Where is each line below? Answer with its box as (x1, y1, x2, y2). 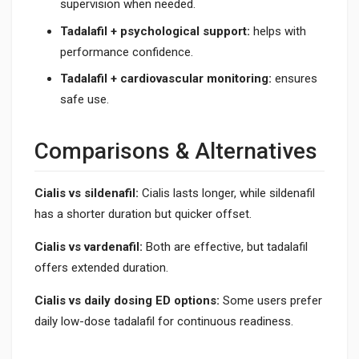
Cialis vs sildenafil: (34, 186, 139, 200)
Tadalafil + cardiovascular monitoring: (60, 71, 272, 86)
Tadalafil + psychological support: (60, 23, 250, 38)
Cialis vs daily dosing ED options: (34, 293, 220, 308)
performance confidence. (60, 44, 193, 59)
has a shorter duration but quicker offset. (34, 207, 252, 221)
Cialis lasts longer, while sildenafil (139, 186, 315, 200)
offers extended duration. (34, 260, 168, 275)
